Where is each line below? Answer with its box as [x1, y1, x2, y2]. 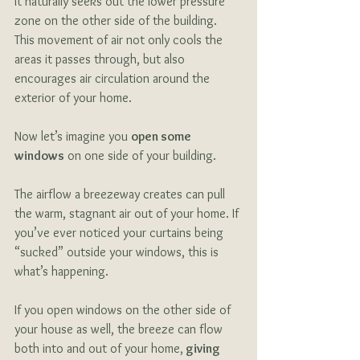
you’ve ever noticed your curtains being [14, 224, 227, 240]
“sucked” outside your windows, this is [14, 243, 222, 260]
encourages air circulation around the [14, 70, 213, 86]
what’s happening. [14, 263, 112, 279]
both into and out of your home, [14, 340, 183, 356]
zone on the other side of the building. [14, 12, 220, 28]
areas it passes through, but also [14, 51, 188, 67]
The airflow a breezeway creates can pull [14, 186, 228, 202]
